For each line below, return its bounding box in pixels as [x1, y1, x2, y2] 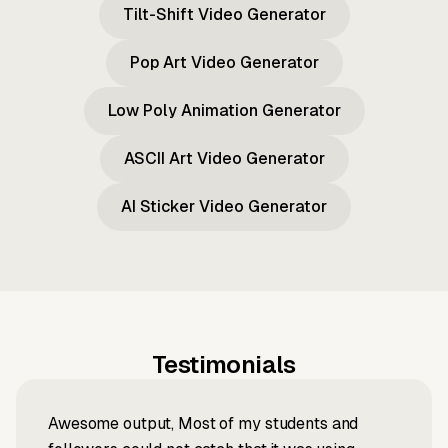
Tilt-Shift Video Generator [122, 5, 326, 25]
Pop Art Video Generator [129, 53, 319, 73]
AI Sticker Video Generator [121, 197, 327, 217]
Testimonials [152, 351, 296, 379]
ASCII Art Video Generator [123, 149, 325, 169]
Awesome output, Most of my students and [48, 414, 359, 434]
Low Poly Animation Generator [107, 101, 341, 121]
